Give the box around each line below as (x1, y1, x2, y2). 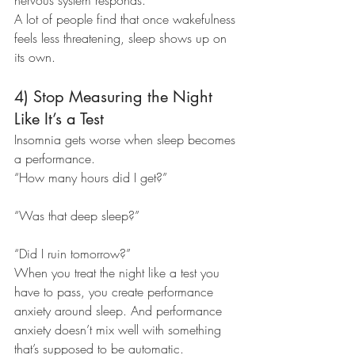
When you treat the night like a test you (14, 264, 223, 282)
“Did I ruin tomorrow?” (14, 245, 131, 263)
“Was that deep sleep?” (14, 207, 139, 225)
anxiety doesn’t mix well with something (14, 321, 225, 339)
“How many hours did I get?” (14, 169, 167, 187)
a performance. (14, 150, 95, 168)
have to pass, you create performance (14, 283, 217, 301)
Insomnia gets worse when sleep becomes (14, 131, 239, 149)
